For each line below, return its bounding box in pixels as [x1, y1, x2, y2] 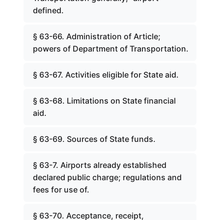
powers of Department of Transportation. [33, 44, 189, 54]
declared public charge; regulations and [33, 172, 182, 182]
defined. [33, 5, 64, 15]
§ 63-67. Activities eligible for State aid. [33, 70, 179, 80]
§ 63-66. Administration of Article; [33, 31, 161, 41]
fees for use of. [33, 185, 89, 194]
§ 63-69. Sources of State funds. [33, 134, 156, 144]
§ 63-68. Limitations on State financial [33, 96, 176, 106]
